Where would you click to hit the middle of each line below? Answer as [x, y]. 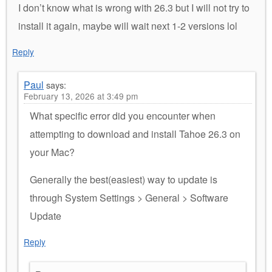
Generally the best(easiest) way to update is [124, 179]
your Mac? [52, 152]
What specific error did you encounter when [123, 115]
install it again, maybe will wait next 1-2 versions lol [128, 25]
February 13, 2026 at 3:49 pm [81, 96]
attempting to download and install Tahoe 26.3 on [135, 134]
